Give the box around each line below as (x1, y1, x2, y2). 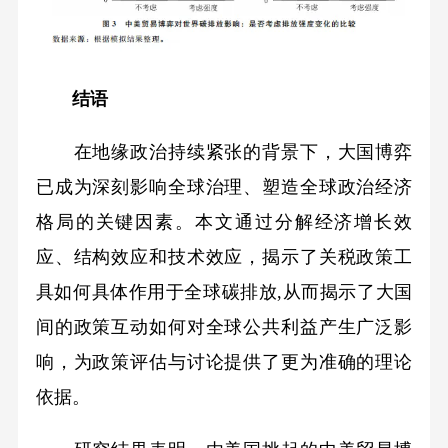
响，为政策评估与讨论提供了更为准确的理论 (35, 351, 413, 372)
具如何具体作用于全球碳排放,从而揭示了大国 (35, 281, 413, 302)
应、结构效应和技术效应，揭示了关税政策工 (35, 246, 413, 267)
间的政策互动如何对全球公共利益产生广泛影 (35, 316, 413, 337)
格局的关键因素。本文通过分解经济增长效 (35, 211, 413, 232)
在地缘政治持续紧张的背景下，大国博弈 (35, 141, 413, 162)
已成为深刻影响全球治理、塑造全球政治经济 (35, 176, 413, 197)
